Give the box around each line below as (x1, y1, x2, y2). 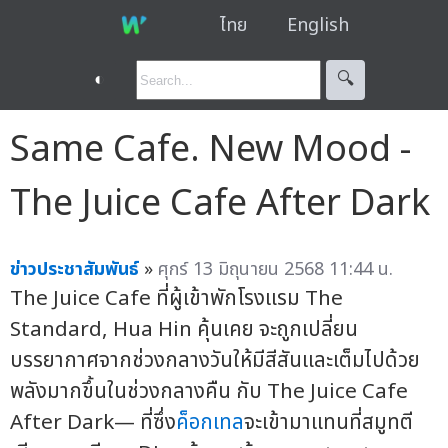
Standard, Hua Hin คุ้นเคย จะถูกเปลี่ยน (10, 313, 358, 345)
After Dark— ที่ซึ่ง (10, 406, 176, 438)
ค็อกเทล (176, 406, 244, 438)
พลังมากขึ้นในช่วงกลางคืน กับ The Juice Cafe (10, 375, 408, 407)
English (286, 11, 349, 39)
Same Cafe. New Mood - (10, 122, 411, 177)
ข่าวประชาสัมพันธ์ (10, 255, 139, 283)
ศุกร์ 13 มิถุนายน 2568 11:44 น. (158, 255, 393, 283)
